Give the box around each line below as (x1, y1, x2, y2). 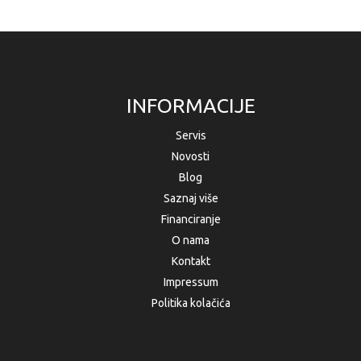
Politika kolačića (151, 297, 230, 310)
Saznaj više (163, 192, 218, 205)
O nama (172, 234, 210, 247)
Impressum (163, 276, 218, 289)
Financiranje (160, 213, 221, 226)
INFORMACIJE (126, 94, 255, 118)
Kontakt (171, 255, 210, 268)
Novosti (172, 150, 210, 164)
